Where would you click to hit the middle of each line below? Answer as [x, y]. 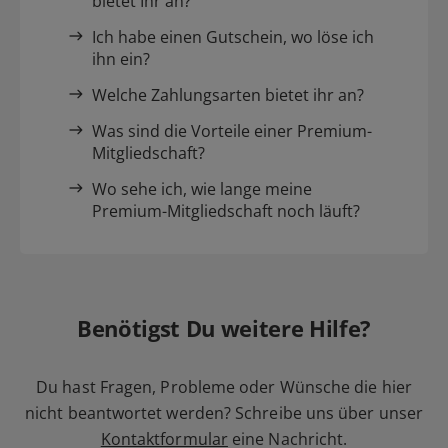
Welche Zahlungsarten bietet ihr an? [228, 95]
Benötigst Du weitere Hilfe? [224, 328]
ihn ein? [121, 59]
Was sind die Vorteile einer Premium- [232, 131]
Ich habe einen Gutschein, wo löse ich [233, 37]
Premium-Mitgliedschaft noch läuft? [226, 211]
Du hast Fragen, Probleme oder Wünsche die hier [224, 387]
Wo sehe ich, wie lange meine [202, 189]
